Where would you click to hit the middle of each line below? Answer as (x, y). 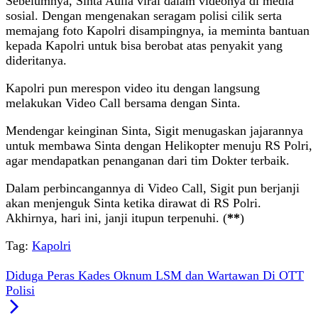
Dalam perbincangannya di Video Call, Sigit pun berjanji (153, 188)
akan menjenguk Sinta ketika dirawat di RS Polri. (133, 203)
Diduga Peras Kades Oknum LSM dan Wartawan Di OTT (155, 276)
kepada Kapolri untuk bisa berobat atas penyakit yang (144, 46)
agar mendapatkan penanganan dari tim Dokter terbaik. (148, 161)
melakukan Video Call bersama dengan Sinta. (123, 103)
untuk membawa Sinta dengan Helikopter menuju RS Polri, (159, 146)
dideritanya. (36, 61)
